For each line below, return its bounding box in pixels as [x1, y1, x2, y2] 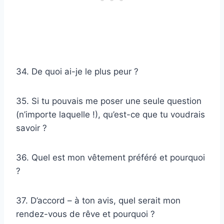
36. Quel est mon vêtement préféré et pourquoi [16, 152, 205, 162]
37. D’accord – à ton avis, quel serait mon [16, 195, 180, 205]
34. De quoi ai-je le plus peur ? [16, 66, 138, 76]
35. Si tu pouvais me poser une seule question [16, 95, 201, 106]
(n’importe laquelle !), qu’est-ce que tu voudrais [16, 109, 205, 119]
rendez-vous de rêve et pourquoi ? [16, 208, 155, 219]
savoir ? [16, 122, 47, 133]
